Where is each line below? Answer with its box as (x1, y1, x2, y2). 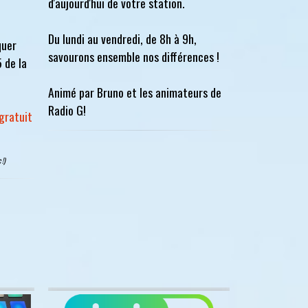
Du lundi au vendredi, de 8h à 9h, (48, 30, 197, 47)
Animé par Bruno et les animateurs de (48, 83, 221, 101)
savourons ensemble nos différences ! (48, 47, 219, 65)
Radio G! (48, 101, 86, 119)
